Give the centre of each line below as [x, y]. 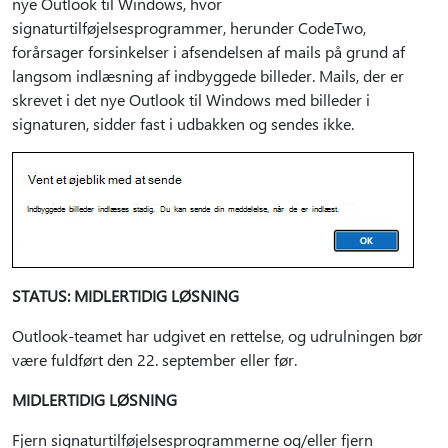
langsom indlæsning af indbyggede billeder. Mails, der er [208, 75]
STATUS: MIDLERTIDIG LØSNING [125, 295]
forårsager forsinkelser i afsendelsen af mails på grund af [208, 51]
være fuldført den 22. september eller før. [154, 359]
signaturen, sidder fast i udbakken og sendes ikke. [183, 123]
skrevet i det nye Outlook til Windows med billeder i [191, 99]
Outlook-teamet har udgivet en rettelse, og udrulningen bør [217, 335]
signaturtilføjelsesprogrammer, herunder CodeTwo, [189, 27]
